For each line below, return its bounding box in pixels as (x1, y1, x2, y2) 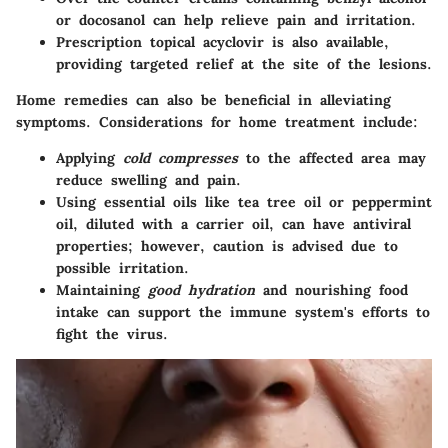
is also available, (264, 32, 389, 51)
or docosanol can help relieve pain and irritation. (56, 10, 416, 29)
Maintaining (56, 280, 148, 299)
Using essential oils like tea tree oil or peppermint (56, 192, 432, 211)
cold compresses (123, 148, 238, 167)
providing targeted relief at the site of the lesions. (56, 54, 432, 73)
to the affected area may (238, 148, 426, 167)
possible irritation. (56, 258, 189, 277)
